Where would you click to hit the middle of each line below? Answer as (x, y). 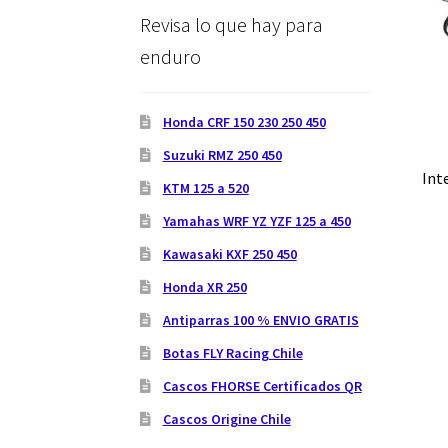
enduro (171, 56)
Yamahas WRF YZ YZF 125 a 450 (256, 221)
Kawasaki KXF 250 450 (229, 254)
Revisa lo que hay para (232, 24)
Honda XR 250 (204, 287)
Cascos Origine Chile (226, 419)
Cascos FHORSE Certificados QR (262, 386)
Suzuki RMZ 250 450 (222, 155)
